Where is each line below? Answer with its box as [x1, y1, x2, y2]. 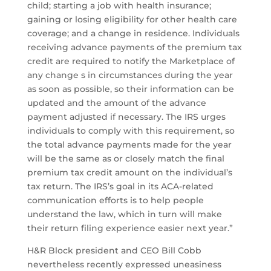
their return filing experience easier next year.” [27, 223, 233, 234]
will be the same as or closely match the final [27, 153, 224, 165]
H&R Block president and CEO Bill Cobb [27, 245, 201, 256]
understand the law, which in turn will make [27, 209, 222, 220]
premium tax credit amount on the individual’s [27, 167, 232, 178]
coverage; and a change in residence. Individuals [27, 28, 240, 39]
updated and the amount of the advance [27, 97, 206, 109]
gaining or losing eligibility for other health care [27, 14, 237, 25]
